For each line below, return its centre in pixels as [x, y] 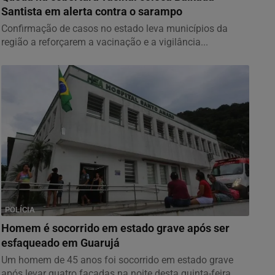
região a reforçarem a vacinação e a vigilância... [105, 42]
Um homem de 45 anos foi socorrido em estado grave [117, 260]
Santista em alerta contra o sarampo [92, 11]
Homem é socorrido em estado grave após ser [115, 228]
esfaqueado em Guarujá [60, 243]
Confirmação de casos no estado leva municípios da [114, 28]
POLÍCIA [20, 209]
